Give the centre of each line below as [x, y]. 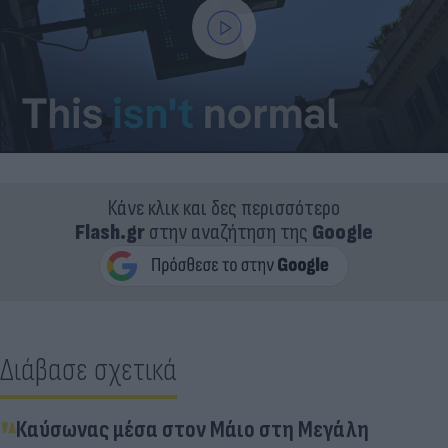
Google [342, 232]
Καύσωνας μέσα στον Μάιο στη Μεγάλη [192, 429]
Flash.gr [110, 232]
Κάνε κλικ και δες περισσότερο [224, 208]
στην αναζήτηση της [228, 232]
